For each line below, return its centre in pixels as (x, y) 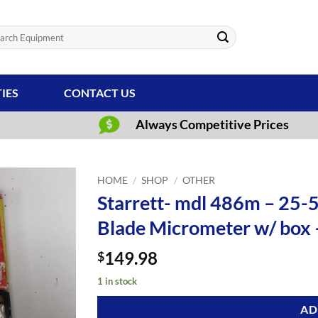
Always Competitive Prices (213, 124)
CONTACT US (100, 93)
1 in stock (117, 281)
